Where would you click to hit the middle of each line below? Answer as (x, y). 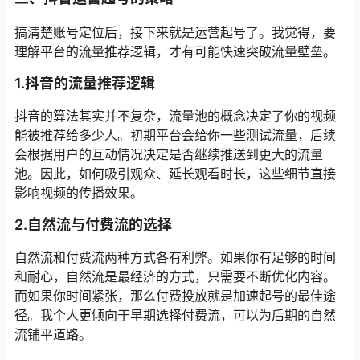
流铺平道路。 (53, 335)
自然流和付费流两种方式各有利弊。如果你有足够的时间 (175, 258)
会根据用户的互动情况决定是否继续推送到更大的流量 (169, 155)
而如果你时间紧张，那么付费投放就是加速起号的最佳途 (175, 296)
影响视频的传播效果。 (79, 193)
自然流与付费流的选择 (100, 225)
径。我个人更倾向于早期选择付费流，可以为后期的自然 (175, 315)
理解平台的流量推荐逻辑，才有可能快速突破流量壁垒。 (175, 52)
